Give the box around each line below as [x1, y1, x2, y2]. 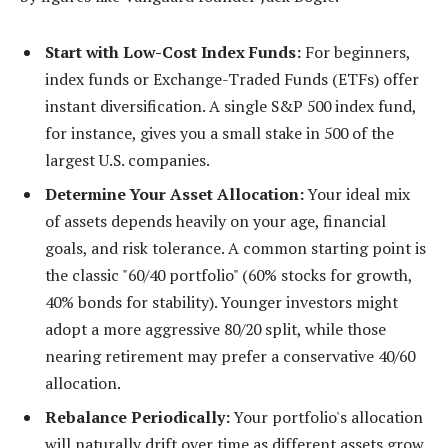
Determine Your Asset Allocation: [45, 183, 304, 206]
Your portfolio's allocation [230, 406, 423, 429]
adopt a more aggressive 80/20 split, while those [45, 318, 386, 341]
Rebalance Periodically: [45, 406, 230, 429]
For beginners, [301, 41, 410, 64]
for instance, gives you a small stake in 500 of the [45, 122, 394, 145]
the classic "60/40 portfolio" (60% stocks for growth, [45, 264, 412, 287]
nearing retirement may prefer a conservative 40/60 [45, 345, 415, 368]
